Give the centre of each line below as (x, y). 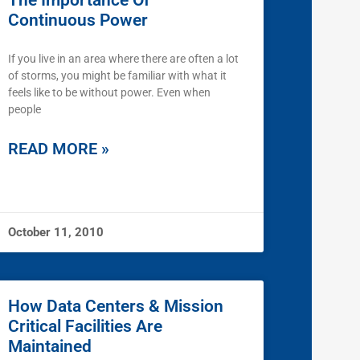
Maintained (50, 347)
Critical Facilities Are (85, 327)
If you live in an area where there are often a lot (123, 59)
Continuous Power (78, 20)
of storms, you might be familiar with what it (117, 76)
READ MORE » (59, 149)
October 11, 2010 (56, 233)
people (25, 110)
